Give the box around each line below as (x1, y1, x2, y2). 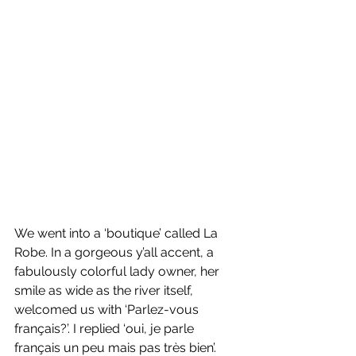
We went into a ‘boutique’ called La (14, 225, 221, 241)
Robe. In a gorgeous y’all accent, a (14, 244, 217, 260)
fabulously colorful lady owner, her (14, 263, 222, 279)
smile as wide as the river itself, (14, 282, 196, 298)
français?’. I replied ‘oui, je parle (14, 320, 197, 336)
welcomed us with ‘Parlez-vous (14, 301, 202, 317)
